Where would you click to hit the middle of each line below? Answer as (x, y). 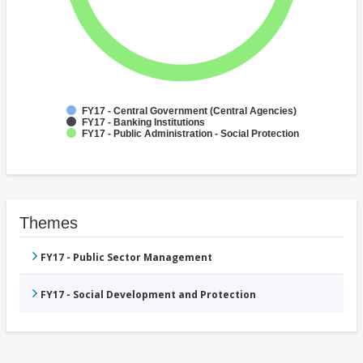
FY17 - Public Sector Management (126, 258)
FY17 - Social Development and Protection (148, 295)
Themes (49, 223)
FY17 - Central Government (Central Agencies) (189, 111)
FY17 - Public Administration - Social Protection (190, 134)
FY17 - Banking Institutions (143, 123)
